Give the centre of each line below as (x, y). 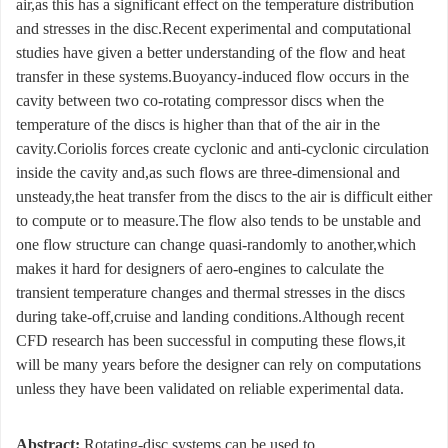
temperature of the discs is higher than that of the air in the (198, 125)
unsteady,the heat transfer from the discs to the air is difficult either (224, 197)
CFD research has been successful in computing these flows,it (210, 341)
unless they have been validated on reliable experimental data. (210, 389)
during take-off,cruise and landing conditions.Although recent (210, 317)
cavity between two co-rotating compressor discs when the (200, 101)
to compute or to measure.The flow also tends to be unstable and (218, 221)
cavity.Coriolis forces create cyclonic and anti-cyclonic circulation (222, 149)
